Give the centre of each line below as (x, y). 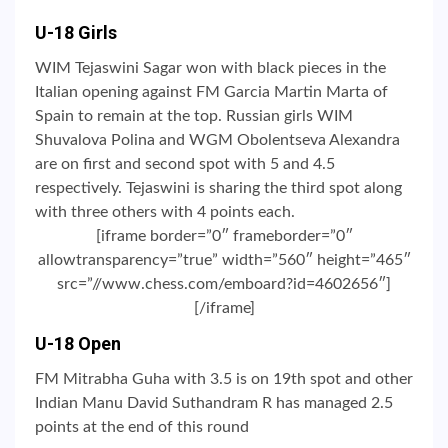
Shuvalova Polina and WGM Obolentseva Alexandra (217, 140)
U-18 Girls (76, 33)
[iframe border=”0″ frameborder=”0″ (224, 236)
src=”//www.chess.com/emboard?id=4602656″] (224, 284)
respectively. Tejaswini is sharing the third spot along (218, 188)
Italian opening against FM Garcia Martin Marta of (211, 92)
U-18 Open (78, 344)
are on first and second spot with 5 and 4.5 (185, 164)
